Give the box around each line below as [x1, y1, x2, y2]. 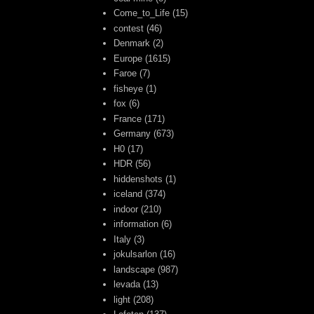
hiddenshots [114, 173, 163, 184]
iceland [114, 189, 143, 200]
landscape [114, 264, 156, 275]
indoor [114, 203, 139, 214]
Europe [114, 53, 143, 64]
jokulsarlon [114, 249, 158, 260]
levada [114, 279, 141, 290]
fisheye [114, 83, 144, 94]
